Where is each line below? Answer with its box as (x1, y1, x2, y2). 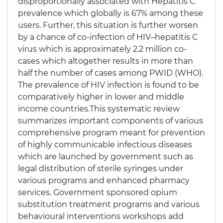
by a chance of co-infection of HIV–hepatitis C (18, 32, 198, 42)
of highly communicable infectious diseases (18, 140, 192, 149)
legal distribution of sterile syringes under (18, 164, 183, 173)
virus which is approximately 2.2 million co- (18, 44, 187, 54)
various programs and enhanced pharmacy (18, 176, 190, 185)
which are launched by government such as (18, 152, 193, 161)
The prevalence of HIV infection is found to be (18, 80, 199, 90)
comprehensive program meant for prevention (18, 128, 205, 137)
